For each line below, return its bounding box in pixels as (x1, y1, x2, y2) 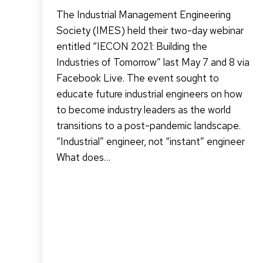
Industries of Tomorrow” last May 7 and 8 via (56, 55, 249, 69)
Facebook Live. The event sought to (56, 71, 219, 85)
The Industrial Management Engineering (56, 8, 231, 21)
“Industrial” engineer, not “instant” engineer (56, 134, 245, 148)
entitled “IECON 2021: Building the (56, 39, 207, 53)
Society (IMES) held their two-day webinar (56, 23, 244, 37)
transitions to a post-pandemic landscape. (56, 119, 241, 132)
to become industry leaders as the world (56, 103, 231, 116)
